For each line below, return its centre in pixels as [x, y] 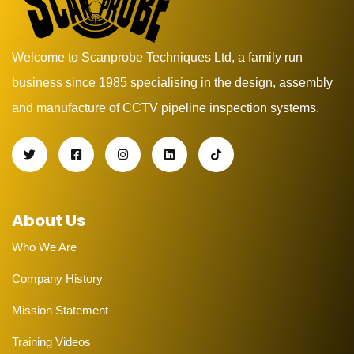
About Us [49, 221]
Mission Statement [60, 311]
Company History [57, 279]
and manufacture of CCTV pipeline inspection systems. [166, 108]
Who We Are [44, 247]
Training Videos [51, 342]
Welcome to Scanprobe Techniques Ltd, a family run [157, 58]
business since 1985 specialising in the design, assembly [172, 83]
